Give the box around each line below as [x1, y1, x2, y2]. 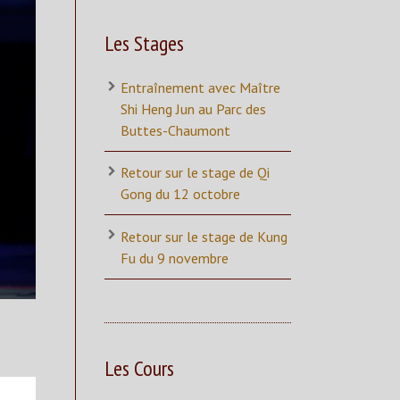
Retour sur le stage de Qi [121, 163, 270, 182]
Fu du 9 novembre [121, 248, 229, 267]
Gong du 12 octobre [121, 185, 240, 204]
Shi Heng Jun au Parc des [121, 99, 266, 118]
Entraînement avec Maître [121, 78, 280, 96]
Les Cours [104, 354, 174, 382]
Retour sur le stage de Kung [121, 227, 287, 246]
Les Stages [104, 29, 184, 57]
